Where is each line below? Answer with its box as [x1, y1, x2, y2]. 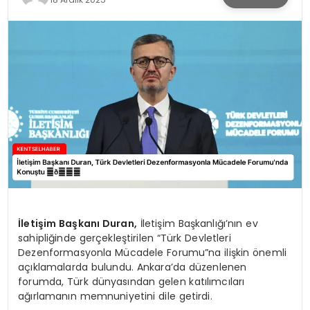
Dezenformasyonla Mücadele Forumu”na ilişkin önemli [18, 245, 287, 259]
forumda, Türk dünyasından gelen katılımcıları [18, 274, 245, 289]
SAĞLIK [17, 86, 57, 102]
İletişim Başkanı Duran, [18, 216, 137, 230]
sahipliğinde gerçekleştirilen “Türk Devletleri [18, 230, 231, 245]
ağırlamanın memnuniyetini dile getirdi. [18, 289, 212, 303]
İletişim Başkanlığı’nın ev [136, 216, 258, 230]
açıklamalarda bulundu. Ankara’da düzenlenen [18, 259, 247, 274]
